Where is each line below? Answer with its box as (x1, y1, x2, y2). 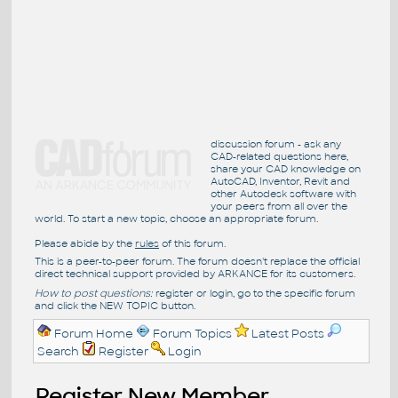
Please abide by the (34, 236, 135, 250)
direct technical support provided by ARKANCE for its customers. (34, 267, 355, 280)
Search (37, 343, 80, 359)
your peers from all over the (210, 199, 347, 212)
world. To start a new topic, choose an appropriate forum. (34, 211, 318, 225)
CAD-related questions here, (210, 149, 348, 163)
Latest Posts (251, 325, 325, 341)
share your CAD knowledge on (210, 162, 361, 175)
